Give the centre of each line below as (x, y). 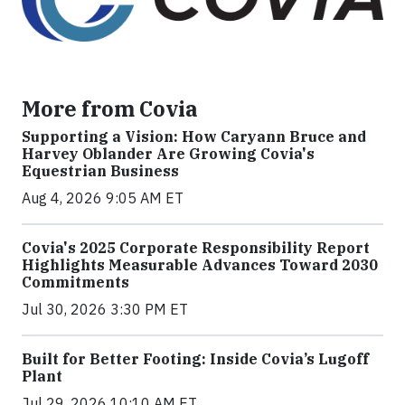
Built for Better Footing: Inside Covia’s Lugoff (195, 358)
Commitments (75, 282)
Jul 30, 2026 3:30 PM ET (105, 309)
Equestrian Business (100, 170)
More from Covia (110, 108)
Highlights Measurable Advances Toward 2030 (200, 264)
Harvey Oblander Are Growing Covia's (168, 153)
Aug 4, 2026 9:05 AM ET (103, 198)
